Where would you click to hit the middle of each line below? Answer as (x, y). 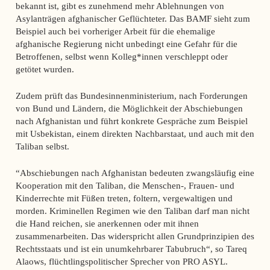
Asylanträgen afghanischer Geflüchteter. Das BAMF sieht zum (133, 19)
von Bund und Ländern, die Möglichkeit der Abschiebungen (129, 108)
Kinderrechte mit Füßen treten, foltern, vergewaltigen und (124, 198)
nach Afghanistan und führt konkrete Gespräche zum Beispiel (131, 121)
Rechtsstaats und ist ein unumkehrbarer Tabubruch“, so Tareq (131, 249)
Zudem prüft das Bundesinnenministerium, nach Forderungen (131, 96)
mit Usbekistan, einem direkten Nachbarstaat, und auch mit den (135, 134)
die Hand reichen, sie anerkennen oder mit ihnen (107, 224)
